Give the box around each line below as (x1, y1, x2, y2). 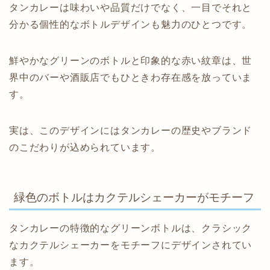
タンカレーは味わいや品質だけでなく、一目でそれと (9, 2, 253, 13)
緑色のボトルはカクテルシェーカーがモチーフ (14, 190, 254, 204)
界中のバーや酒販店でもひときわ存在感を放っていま (9, 72, 253, 83)
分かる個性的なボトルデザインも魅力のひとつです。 (9, 19, 253, 30)
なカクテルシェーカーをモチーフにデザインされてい (9, 239, 253, 250)
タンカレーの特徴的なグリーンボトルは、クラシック (9, 222, 253, 233)
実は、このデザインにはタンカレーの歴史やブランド (9, 125, 253, 136)
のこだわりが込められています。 (9, 142, 161, 153)
